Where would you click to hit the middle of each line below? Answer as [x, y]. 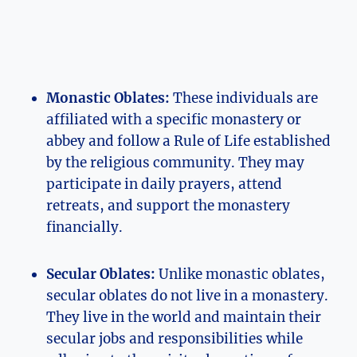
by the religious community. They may [175, 163]
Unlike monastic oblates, [240, 275]
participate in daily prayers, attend [164, 184]
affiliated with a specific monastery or [174, 120]
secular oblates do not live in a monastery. [187, 296]
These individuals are [244, 98]
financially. [84, 228]
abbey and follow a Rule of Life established [188, 141]
